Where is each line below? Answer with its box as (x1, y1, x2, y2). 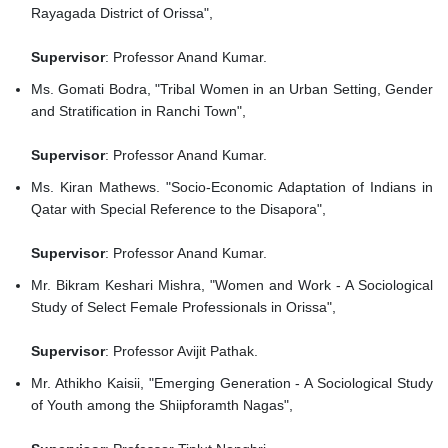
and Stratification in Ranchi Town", (31, 103, 250, 120)
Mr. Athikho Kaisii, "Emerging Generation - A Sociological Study (31, 375, 433, 392)
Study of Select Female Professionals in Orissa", (31, 299, 340, 316)
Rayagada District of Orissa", (31, 5, 217, 22)
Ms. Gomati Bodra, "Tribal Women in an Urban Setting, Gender (31, 81, 433, 98)
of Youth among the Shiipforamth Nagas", (31, 397, 297, 414)
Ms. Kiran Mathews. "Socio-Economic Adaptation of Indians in (31, 179, 433, 196)
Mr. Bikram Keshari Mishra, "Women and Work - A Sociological (31, 277, 433, 294)
